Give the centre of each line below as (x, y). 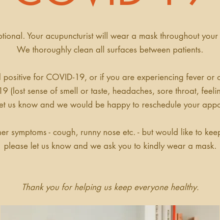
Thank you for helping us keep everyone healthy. (110, 187)
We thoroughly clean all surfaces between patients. (110, 50)
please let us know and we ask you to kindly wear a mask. (110, 146)
